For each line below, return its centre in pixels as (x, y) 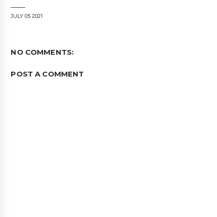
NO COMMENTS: (42, 52)
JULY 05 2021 (27, 16)
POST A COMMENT (47, 74)
